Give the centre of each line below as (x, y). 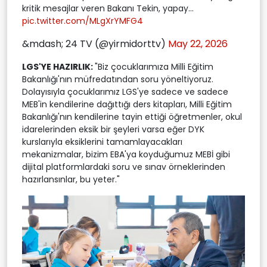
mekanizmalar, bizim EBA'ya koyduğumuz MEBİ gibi (126, 155)
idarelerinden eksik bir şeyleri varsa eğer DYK (113, 130)
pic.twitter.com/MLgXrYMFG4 (83, 21)
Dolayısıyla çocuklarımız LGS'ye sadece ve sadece (125, 92)
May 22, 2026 (198, 44)
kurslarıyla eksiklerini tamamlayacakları (102, 142)
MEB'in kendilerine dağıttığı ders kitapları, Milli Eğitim (127, 105)
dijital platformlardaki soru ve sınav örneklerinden (124, 167)
